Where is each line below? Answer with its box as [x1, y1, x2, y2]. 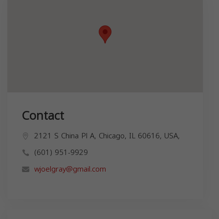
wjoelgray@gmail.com [34, 162, 106, 176]
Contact [22, 104, 64, 127]
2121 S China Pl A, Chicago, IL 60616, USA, [34, 129, 180, 143]
